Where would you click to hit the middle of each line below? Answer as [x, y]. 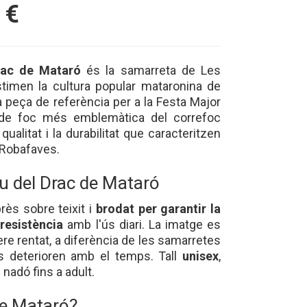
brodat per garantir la [158, 208]
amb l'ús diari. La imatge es [142, 224]
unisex [200, 256]
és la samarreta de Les [151, 71]
